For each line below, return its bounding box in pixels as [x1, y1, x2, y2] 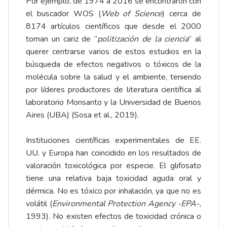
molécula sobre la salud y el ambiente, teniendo [26, 71, 201, 83]
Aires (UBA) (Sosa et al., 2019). [26, 109, 139, 121]
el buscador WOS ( [26, 8, 101, 20]
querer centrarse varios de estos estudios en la [26, 46, 201, 58]
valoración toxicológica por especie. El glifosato [26, 160, 201, 172]
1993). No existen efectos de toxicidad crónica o [26, 211, 201, 222]
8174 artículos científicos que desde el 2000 [26, 21, 201, 32]
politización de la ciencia [97, 33, 189, 45]
